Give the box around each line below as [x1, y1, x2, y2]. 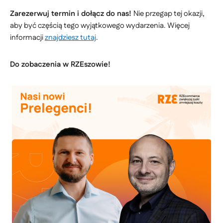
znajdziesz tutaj [45, 32, 96, 43]
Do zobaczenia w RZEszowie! [10, 59, 111, 70]
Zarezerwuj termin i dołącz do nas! [10, 8, 133, 19]
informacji [10, 32, 45, 43]
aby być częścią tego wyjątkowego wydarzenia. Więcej [10, 20, 190, 31]
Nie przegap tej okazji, [133, 8, 205, 19]
